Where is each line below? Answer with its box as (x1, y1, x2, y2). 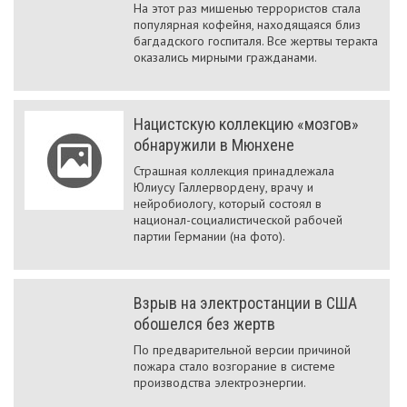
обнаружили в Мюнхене (134, 135, 294, 154)
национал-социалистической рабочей (134, 212, 342, 228)
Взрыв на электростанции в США (134, 293, 357, 313)
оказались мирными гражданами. (134, 49, 317, 65)
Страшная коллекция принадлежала (134, 163, 334, 179)
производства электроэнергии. (134, 374, 306, 391)
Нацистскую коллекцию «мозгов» (134, 114, 359, 134)
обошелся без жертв (134, 314, 275, 333)
